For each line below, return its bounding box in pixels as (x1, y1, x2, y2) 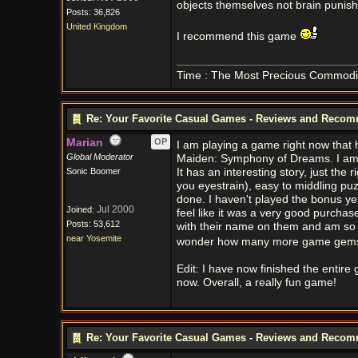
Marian (66, 137, 103, 149)
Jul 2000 (96, 204, 134, 215)
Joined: (66, 205, 97, 214)
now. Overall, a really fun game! (176, 276, 336, 288)
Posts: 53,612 (66, 219, 120, 229)
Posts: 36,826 (66, 7, 120, 17)
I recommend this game (176, 30, 300, 42)
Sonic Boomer (66, 166, 121, 176)
